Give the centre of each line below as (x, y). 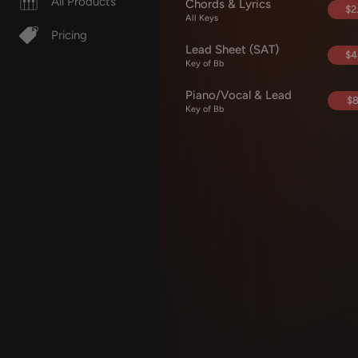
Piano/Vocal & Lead (239, 95)
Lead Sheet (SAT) (232, 50)
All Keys (202, 18)
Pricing (69, 36)
